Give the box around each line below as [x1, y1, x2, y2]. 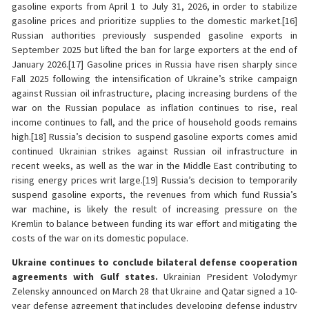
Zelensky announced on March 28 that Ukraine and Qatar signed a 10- [12, 285, 297, 298]
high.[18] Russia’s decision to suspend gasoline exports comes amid [12, 130, 297, 143]
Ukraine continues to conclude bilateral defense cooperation [12, 256, 297, 269]
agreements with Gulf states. [12, 270, 158, 283]
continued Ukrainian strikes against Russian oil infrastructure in [12, 144, 297, 157]
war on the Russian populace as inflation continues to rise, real [12, 101, 297, 114]
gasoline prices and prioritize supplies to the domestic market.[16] [12, 14, 297, 27]
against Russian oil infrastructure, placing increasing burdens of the [12, 86, 297, 99]
